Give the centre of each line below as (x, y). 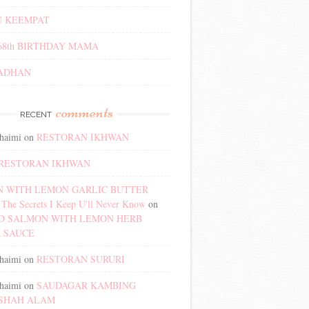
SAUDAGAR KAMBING (86, 285)
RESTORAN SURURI (81, 259)
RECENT (37, 114)
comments (84, 112)
